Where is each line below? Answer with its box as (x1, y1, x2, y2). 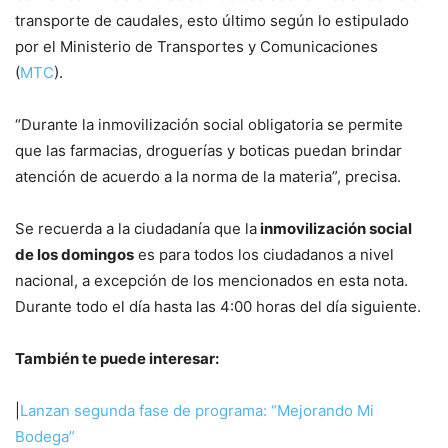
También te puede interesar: (15, 349, 219, 369)
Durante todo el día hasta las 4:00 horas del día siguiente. (15, 297, 421, 317)
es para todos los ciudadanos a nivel (134, 245, 394, 265)
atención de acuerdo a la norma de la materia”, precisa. (15, 167, 401, 187)
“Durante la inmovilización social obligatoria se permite (15, 115, 403, 135)
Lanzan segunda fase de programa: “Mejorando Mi (20, 401, 374, 421)
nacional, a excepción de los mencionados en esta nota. (15, 271, 408, 291)
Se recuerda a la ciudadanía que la (15, 219, 257, 239)
